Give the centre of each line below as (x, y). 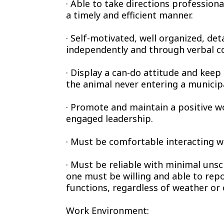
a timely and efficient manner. (129, 15)
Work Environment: (107, 211)
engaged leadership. (109, 119)
